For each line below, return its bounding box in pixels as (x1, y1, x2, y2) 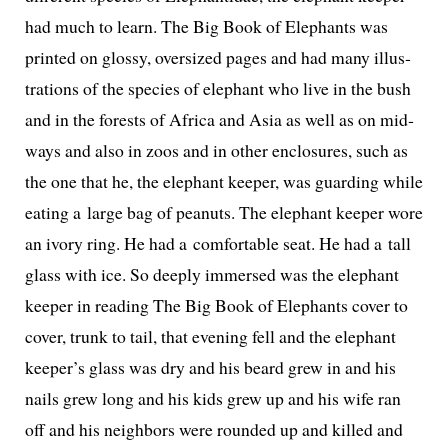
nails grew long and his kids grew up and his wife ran (24, 386, 401, 411)
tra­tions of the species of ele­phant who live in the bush (24, 76, 411, 101)
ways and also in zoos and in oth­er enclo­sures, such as (24, 138, 408, 163)
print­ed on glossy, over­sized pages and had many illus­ (24, 45, 411, 70)
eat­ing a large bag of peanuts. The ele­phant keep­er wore (24, 200, 423, 225)
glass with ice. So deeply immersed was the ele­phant (24, 262, 399, 287)
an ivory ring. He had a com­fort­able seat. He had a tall (24, 231, 411, 256)
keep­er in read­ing (24, 293, 153, 318)
